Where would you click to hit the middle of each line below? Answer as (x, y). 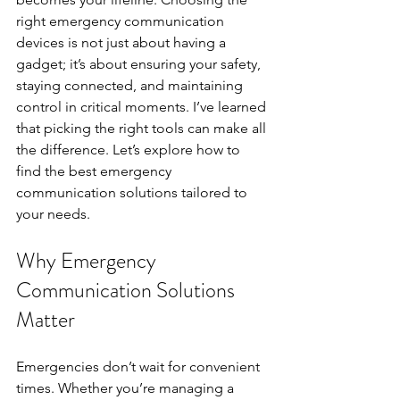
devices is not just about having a (123, 42)
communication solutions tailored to (133, 192)
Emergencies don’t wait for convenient (140, 366)
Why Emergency (88, 260)
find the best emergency (96, 171)
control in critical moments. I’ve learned (143, 106)
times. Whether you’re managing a (127, 387)
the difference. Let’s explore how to (130, 149)
